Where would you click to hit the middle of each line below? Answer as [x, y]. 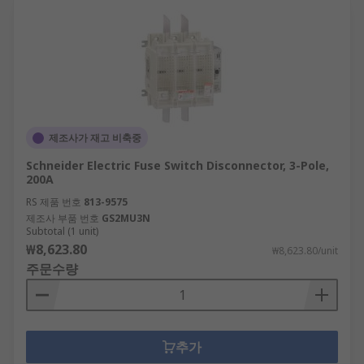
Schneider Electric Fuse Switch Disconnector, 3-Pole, [178, 165]
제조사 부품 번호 [63, 218]
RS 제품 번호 [54, 202]
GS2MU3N [126, 218]
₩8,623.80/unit [305, 251]
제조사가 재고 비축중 [95, 138]
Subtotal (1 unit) [62, 231]
